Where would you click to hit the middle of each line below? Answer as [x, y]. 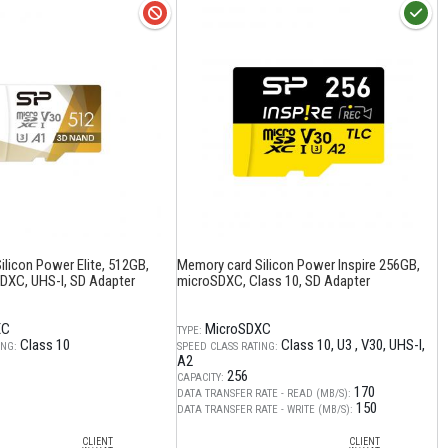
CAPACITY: [200, 377]
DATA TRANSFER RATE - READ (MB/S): [264, 393]
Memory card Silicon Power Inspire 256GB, [298, 265]
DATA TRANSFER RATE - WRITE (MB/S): [265, 409]
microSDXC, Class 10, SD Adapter [273, 281]
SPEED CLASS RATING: [227, 346]
